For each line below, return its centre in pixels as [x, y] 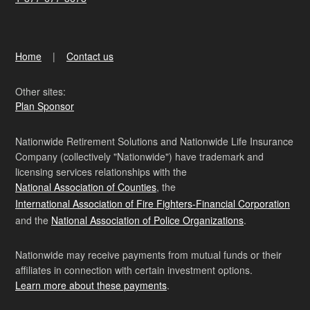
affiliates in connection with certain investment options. [134, 270]
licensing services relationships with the [101, 171]
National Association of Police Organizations [147, 220]
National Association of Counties [86, 186]
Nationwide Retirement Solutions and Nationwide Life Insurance [154, 141]
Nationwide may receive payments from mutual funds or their [148, 254]
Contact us [90, 56]
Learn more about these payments [91, 285]
